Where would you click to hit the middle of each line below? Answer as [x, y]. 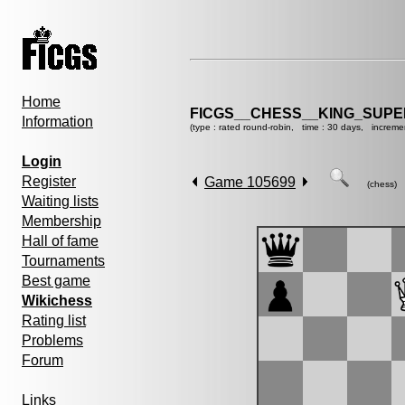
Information [57, 122]
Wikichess [57, 301]
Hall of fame [60, 241]
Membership [61, 221]
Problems [52, 340]
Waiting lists [60, 201]
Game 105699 [250, 182]
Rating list [54, 320]
